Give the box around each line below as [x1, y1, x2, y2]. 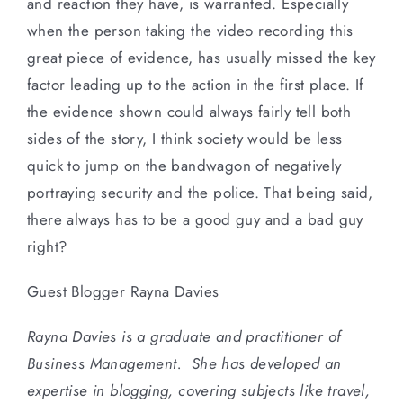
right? [27, 235, 67, 257]
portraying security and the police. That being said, [27, 181, 373, 203]
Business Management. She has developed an [27, 352, 342, 374]
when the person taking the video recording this [27, 19, 354, 41]
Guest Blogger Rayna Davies [27, 280, 219, 302]
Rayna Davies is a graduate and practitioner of [27, 325, 342, 347]
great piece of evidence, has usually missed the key [27, 46, 376, 68]
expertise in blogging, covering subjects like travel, [27, 379, 371, 401]
